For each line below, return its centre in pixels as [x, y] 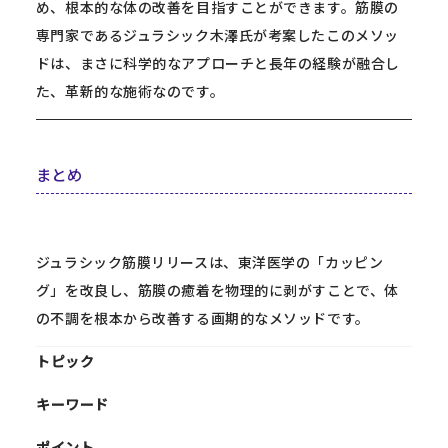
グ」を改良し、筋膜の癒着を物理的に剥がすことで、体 [217, 289]
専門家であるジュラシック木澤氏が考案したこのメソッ [217, 34]
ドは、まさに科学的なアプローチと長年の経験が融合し [217, 62]
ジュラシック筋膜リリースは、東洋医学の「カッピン [209, 261]
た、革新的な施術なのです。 [130, 90]
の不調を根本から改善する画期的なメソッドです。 [202, 317]
